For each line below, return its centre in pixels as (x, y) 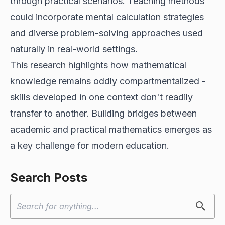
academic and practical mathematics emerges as (111, 129)
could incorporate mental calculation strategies (107, 17)
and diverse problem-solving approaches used (106, 33)
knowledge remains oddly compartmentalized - (108, 81)
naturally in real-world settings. (74, 49)
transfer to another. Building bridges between (103, 113)
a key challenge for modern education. (90, 145)
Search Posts (49, 177)
